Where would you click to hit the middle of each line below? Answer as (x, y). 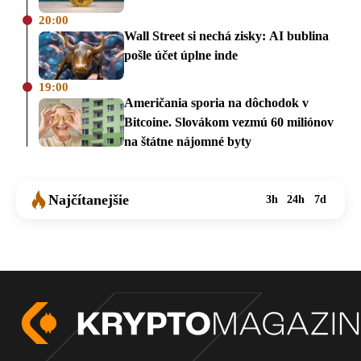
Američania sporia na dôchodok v (216, 102)
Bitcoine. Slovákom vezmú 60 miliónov (229, 122)
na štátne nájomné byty (188, 141)
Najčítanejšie (89, 199)
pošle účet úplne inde (181, 56)
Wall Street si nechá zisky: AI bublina (226, 36)
